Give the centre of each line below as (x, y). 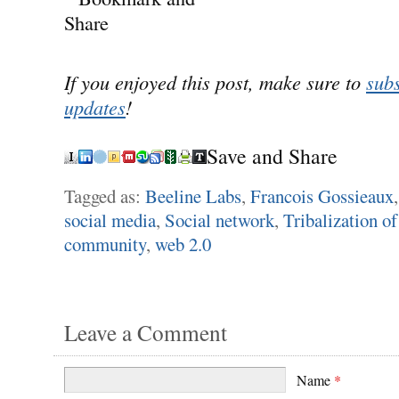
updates (95, 106)
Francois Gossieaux (322, 195)
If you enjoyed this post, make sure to (215, 81)
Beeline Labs (193, 195)
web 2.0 (183, 244)
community (105, 244)
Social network (220, 220)
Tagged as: (105, 195)
